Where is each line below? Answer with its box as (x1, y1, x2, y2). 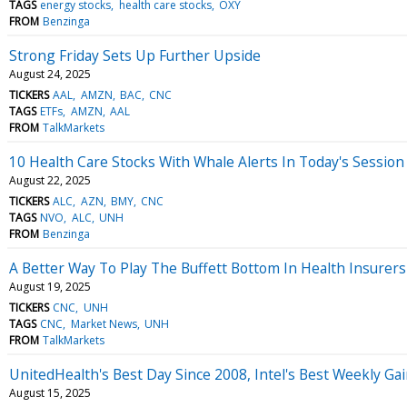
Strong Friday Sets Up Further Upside (9, 45, 261, 65)
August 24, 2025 (9, 65, 91, 82)
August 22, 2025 (9, 172, 91, 188)
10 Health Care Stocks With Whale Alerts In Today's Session (9, 151, 404, 172)
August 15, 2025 (9, 384, 91, 401)
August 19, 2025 (9, 278, 91, 294)
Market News (70, 315, 137, 332)
